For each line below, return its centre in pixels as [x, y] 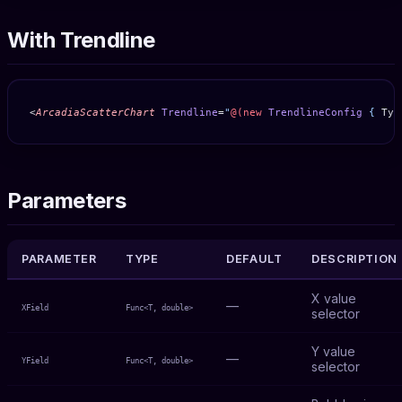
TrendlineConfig [312, 112]
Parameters [67, 200]
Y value [333, 351]
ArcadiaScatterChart [96, 112]
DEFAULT [254, 258]
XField [35, 307]
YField [35, 360]
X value [334, 298]
